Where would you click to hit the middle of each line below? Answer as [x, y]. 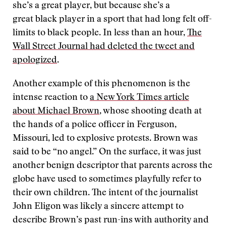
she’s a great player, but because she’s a [91, 6]
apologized [35, 61]
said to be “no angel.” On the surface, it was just [107, 152]
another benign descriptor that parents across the [112, 166]
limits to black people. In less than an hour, [100, 33]
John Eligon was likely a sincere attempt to [98, 207]
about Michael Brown [56, 111]
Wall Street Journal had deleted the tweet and [104, 47]
